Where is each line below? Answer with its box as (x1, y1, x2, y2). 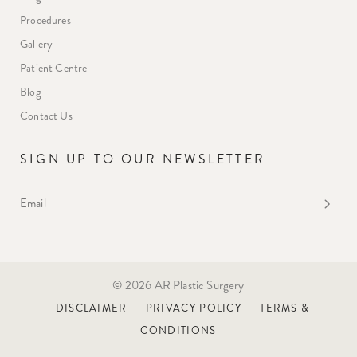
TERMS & (260, 301, 310, 316)
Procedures (20, 13, 71, 29)
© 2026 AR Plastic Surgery (112, 277, 245, 295)
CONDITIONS (140, 324, 217, 339)
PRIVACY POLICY (145, 301, 242, 316)
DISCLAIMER (55, 301, 127, 316)
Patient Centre (20, 61, 88, 76)
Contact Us (20, 108, 73, 124)
